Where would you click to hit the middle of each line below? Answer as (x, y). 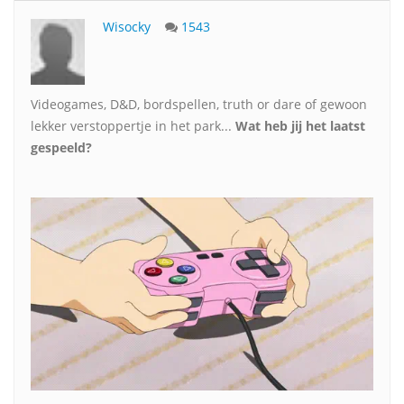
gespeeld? (61, 147)
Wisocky (127, 27)
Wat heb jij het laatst (300, 126)
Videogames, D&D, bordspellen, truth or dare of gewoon (199, 104)
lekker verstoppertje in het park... (133, 126)
